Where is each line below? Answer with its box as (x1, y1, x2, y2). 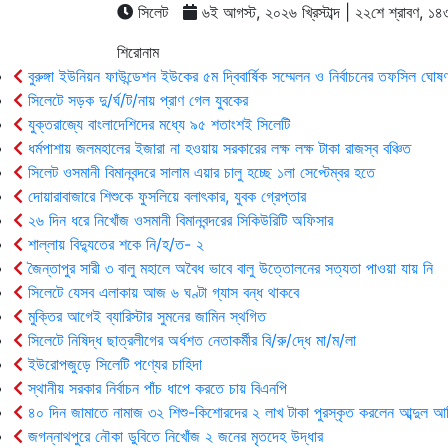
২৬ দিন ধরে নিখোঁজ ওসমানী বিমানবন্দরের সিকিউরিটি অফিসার (23, 210, 333, 230)
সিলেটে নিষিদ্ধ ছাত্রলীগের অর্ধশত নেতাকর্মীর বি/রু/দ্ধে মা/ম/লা (23, 330, 356, 350)
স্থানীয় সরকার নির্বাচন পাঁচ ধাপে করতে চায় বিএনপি (23, 378, 287, 398)
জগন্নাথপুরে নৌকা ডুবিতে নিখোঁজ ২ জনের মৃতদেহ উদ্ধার (23, 426, 323, 446)
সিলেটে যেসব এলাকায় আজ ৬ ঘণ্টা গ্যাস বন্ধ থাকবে (23, 282, 299, 302)
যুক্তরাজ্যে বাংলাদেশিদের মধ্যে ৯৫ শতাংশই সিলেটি (23, 114, 290, 134)
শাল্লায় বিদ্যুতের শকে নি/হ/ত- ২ (23, 234, 204, 254)
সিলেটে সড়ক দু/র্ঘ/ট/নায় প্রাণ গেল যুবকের (23, 90, 248, 110)
